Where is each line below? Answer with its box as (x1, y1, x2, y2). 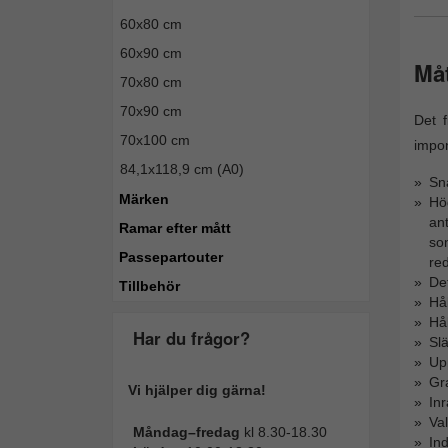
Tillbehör (119, 278, 180, 294)
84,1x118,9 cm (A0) (120, 161, 244, 177)
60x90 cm (120, 45, 182, 61)
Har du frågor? (133, 326, 250, 350)
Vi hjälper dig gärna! (128, 382, 266, 398)
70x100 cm (120, 132, 190, 148)
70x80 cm (120, 74, 182, 90)
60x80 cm (120, 16, 182, 32)
